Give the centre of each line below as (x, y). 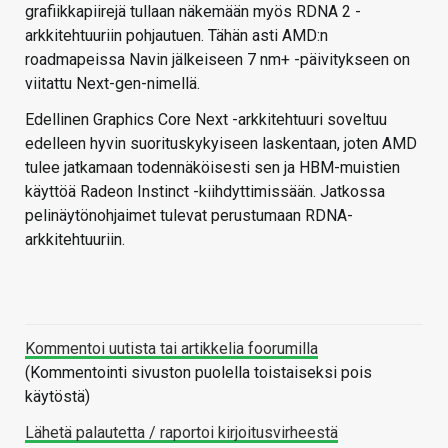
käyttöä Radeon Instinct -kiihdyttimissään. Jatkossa (205, 192)
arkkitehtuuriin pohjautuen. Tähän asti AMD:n (176, 36)
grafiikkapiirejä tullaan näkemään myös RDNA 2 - (193, 12)
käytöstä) (57, 397)
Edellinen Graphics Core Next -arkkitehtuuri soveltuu (206, 120)
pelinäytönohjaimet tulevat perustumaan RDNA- (189, 216)
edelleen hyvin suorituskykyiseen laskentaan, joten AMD (221, 144)
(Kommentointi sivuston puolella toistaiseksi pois (198, 373)
